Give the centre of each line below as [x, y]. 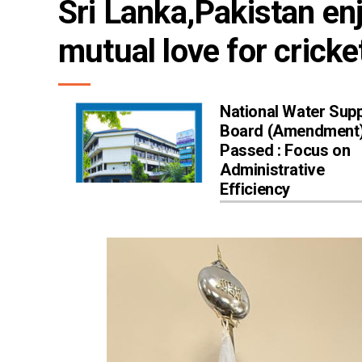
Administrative [272, 170]
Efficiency [255, 189]
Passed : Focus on [285, 151]
